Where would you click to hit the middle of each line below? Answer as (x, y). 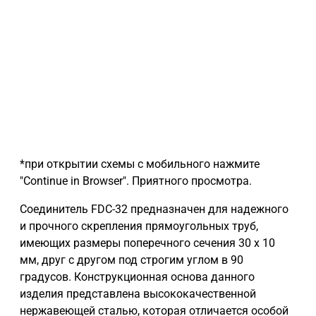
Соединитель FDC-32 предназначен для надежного (154, 209)
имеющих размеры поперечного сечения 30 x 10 (147, 243)
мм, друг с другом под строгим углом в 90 (132, 260)
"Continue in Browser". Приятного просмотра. (136, 181)
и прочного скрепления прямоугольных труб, (139, 226)
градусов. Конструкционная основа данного (137, 277)
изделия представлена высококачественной (138, 294)
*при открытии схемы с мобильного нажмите (140, 164)
